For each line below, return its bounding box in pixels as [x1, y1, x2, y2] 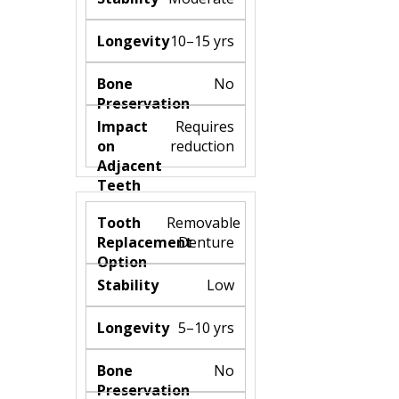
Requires [175, 116, 235, 136]
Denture [178, 232, 235, 252]
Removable [167, 212, 241, 232]
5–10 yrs [178, 317, 235, 338]
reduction [170, 135, 235, 156]
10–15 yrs [170, 30, 235, 51]
